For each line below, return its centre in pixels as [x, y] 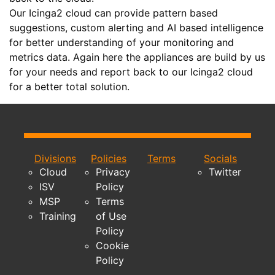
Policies [109, 158]
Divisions [55, 158]
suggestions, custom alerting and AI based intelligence [136, 27]
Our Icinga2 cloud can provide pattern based [114, 13]
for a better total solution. [69, 86]
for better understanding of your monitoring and [122, 42]
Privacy [113, 172]
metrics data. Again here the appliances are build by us [137, 57]
